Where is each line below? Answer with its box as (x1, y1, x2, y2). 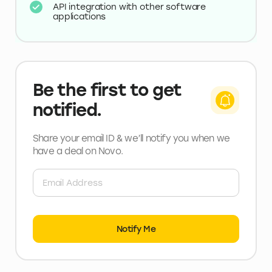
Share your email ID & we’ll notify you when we (33, 132, 230, 144)
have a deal (33, 145, 86, 157)
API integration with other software (53, 1, 206, 12)
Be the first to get (33, 79, 182, 100)
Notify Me (116, 223, 156, 234)
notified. (33, 99, 102, 120)
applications (53, 11, 106, 22)
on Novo (85, 145, 121, 157)
